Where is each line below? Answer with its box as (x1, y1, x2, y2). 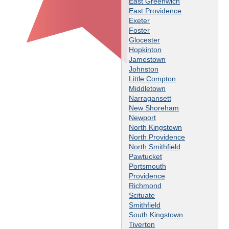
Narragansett (129, 94, 171, 102)
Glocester (129, 35, 160, 44)
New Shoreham (129, 103, 179, 112)
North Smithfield (129, 142, 180, 151)
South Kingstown (129, 210, 183, 219)
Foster (129, 26, 150, 34)
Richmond (129, 181, 162, 190)
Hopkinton (129, 45, 162, 54)
